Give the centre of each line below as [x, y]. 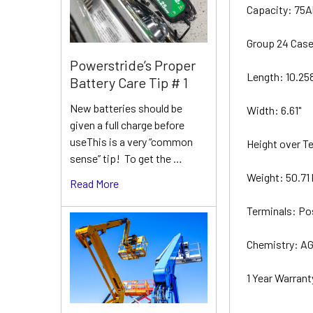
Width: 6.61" [275, 110]
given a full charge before [127, 124]
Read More [94, 183]
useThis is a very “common [131, 141]
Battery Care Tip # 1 [129, 82]
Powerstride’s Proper [133, 65]
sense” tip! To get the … [126, 158]
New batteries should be [126, 108]
